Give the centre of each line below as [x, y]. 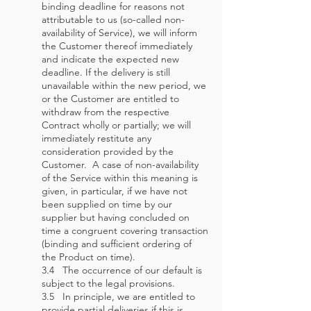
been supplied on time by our [107, 204]
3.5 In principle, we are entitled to [118, 296]
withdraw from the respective [106, 112]
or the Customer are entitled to [110, 99]
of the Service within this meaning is [120, 178]
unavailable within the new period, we [124, 85]
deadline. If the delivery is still [106, 72]
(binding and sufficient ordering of [117, 244]
